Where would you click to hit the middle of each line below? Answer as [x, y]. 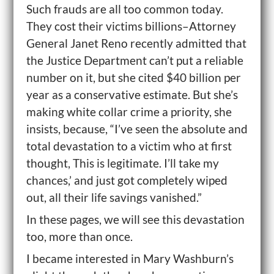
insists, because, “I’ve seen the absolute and [137, 129]
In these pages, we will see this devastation [135, 219]
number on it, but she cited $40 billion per [133, 77]
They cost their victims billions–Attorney [131, 26]
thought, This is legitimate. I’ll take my [122, 163]
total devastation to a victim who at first [129, 146]
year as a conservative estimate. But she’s [132, 94]
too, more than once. [79, 236]
